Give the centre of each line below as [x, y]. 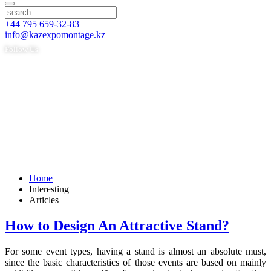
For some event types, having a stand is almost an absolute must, [135, 251]
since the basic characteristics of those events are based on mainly [135, 262]
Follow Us [21, 49]
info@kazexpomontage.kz [55, 35]
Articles [44, 200]
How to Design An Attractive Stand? [117, 225]
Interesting [49, 189]
